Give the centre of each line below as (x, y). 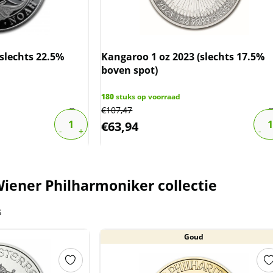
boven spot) (130, 70)
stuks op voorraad (147, 97)
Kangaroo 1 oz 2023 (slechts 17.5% (183, 57)
